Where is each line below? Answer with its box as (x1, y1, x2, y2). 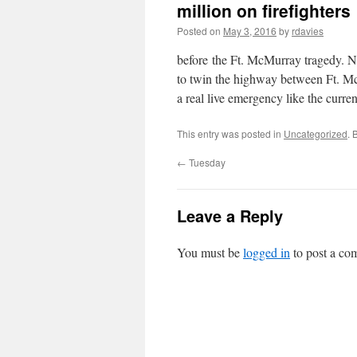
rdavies (292, 24, 324, 37)
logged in (243, 244, 290, 261)
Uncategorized (284, 127, 347, 140)
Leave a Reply (177, 204, 283, 227)
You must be (177, 244, 243, 261)
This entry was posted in (177, 127, 284, 140)
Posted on (177, 24, 221, 37)
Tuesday (186, 155, 226, 169)
